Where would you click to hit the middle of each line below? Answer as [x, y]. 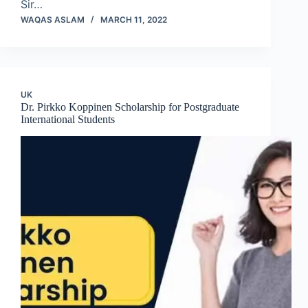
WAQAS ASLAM [53, 20]
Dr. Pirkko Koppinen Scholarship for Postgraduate [130, 107]
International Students [68, 120]
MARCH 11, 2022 [134, 20]
